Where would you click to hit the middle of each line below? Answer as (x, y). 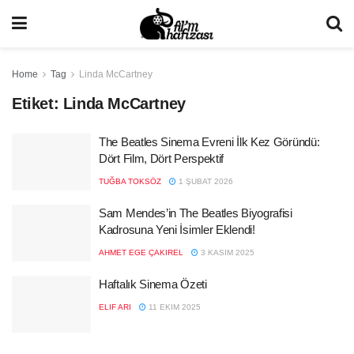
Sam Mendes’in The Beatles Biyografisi (196, 213)
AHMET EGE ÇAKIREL (141, 252)
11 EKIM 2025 (173, 307)
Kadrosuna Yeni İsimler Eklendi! (177, 230)
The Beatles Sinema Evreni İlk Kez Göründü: (209, 142)
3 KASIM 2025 (226, 252)
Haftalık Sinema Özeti (153, 284)
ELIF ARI (115, 307)
